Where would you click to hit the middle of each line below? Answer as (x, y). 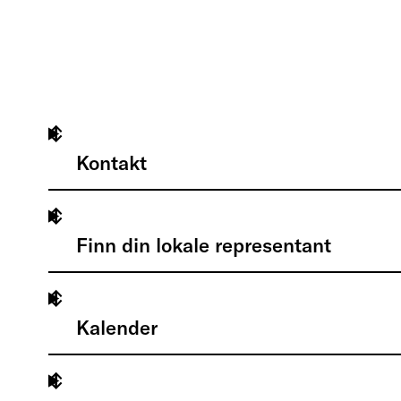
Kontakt (111, 162)
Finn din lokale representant (203, 245)
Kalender (116, 327)
